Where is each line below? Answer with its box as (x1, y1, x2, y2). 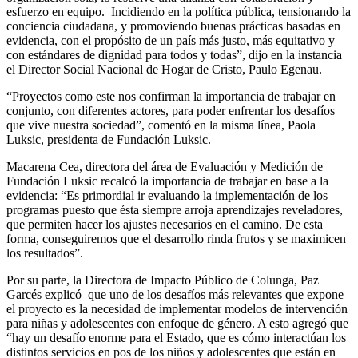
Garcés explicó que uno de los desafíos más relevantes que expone (6, 288, 344, 302)
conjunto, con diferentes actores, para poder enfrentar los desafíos (6, 104, 335, 118)
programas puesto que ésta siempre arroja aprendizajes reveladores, (6, 203, 343, 217)
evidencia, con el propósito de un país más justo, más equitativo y (6, 34, 335, 48)
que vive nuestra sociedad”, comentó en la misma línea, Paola (6, 118, 316, 133)
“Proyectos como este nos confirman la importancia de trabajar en (6, 89, 336, 104)
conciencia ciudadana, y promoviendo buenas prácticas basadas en (6, 19, 340, 34)
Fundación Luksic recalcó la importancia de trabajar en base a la (6, 174, 328, 189)
